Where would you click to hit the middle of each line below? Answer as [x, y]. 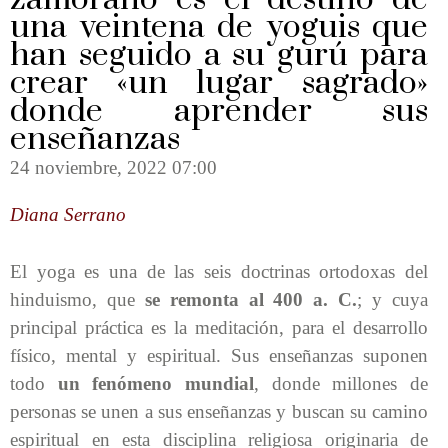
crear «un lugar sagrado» [219, 83]
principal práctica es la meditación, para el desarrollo [219, 327]
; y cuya [393, 299]
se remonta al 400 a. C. [251, 299]
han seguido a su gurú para [219, 55]
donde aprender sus [219, 111]
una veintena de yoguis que [219, 27]
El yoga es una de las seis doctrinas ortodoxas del [219, 271]
